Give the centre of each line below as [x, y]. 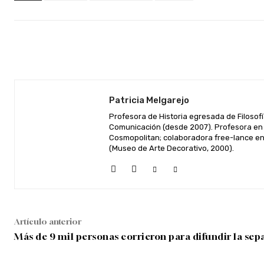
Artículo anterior [48, 221]
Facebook [134, 50]
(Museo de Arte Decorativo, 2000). [171, 148]
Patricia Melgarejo [149, 100]
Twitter [206, 50]
